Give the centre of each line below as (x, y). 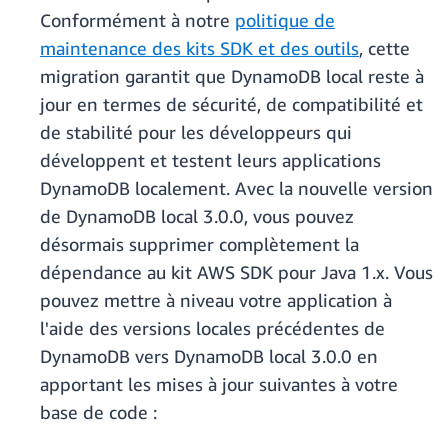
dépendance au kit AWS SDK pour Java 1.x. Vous (236, 272)
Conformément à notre (137, 20)
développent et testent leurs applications (210, 160)
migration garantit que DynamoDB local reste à (232, 76)
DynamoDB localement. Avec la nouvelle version (236, 188)
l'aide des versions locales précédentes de (212, 328)
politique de (285, 20)
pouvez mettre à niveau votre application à (216, 300)
